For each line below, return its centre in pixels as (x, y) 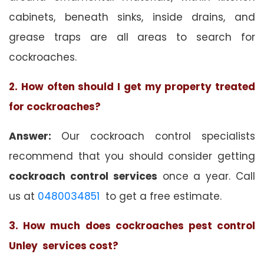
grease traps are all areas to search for (132, 37)
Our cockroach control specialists (158, 136)
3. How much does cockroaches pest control (132, 225)
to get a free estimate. (161, 196)
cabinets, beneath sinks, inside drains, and (132, 17)
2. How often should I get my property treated (132, 86)
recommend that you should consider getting (132, 156)
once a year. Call (206, 176)
